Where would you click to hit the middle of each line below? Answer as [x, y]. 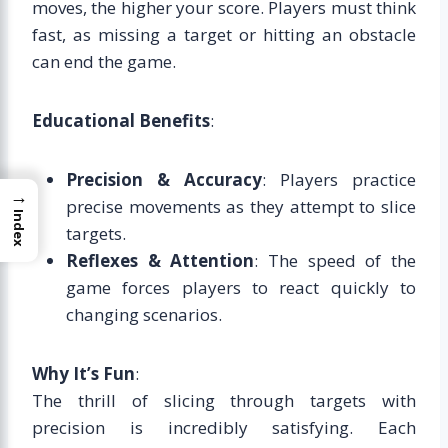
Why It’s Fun [83, 374]
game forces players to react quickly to [241, 288]
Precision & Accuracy [164, 180]
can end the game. [104, 62]
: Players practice [339, 180]
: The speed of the [335, 261]
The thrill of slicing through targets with [224, 401]
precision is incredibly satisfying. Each [224, 428]
